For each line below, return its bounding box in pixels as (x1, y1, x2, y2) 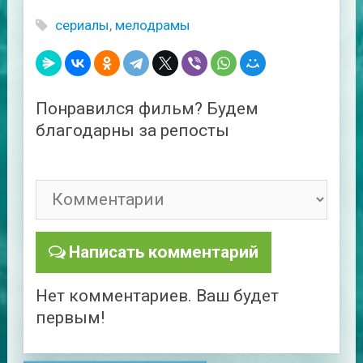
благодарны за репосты (35, 120, 229, 140)
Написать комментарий (69, 241, 259, 262)
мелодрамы (114, 16, 190, 33)
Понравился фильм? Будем (35, 98, 258, 118)
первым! (35, 307, 105, 327)
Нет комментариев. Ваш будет (35, 285, 279, 305)
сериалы (54, 16, 109, 33)
